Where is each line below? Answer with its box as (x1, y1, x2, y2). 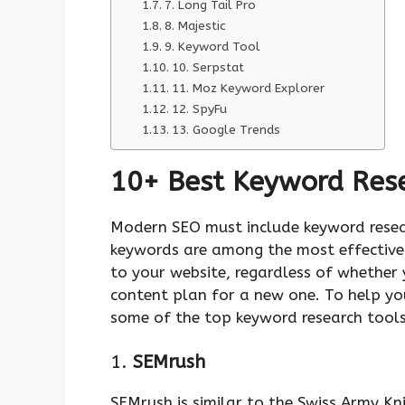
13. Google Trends (171, 121, 280, 137)
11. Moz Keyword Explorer (171, 80, 325, 96)
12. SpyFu (171, 100, 227, 117)
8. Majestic (164, 17, 226, 33)
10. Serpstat (171, 59, 244, 75)
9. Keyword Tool (164, 38, 260, 54)
